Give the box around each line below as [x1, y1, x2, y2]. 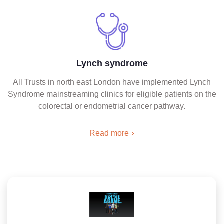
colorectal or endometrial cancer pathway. [38, 102, 185, 110]
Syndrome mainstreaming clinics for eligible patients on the [7, 90, 216, 98]
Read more [89, 129, 129, 137]
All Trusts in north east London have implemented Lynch [13, 78, 211, 86]
